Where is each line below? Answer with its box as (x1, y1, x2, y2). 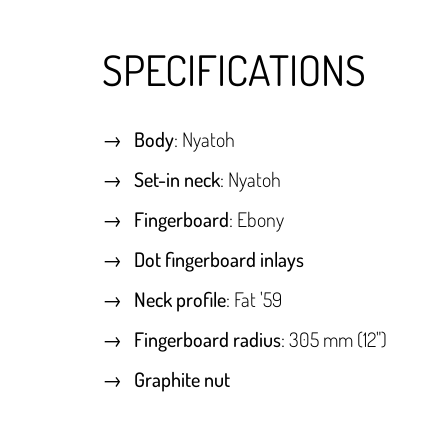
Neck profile (134, 286, 226, 313)
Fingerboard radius (134, 326, 281, 353)
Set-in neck (134, 166, 220, 193)
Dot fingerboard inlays (134, 246, 304, 273)
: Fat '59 (226, 286, 282, 313)
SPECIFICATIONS (102, 43, 366, 97)
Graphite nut (134, 366, 230, 393)
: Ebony (229, 206, 284, 233)
